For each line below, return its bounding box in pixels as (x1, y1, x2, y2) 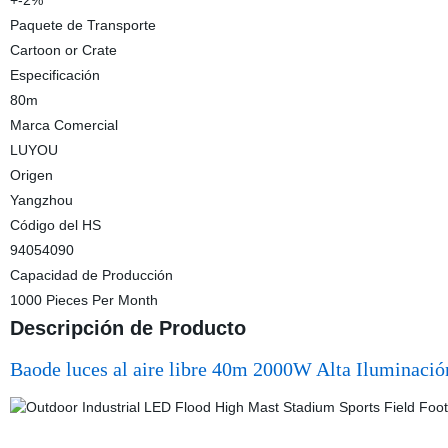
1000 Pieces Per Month (9, 292, 158, 308)
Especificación (9, 67, 100, 83)
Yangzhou (9, 192, 73, 208)
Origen (9, 167, 53, 183)
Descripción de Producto (9, 317, 246, 339)
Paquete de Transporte (9, 17, 156, 33)
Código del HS (9, 217, 101, 233)
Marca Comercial (9, 117, 118, 133)
